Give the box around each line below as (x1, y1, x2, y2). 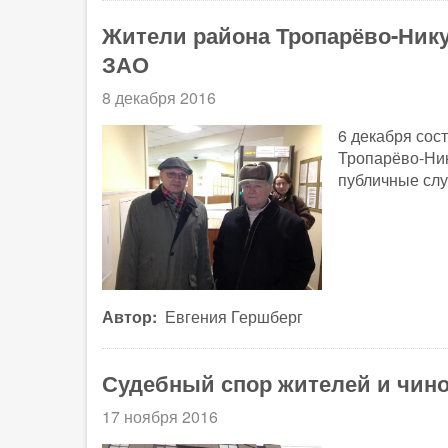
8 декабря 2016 (102, 86, 216, 110)
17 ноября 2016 (102, 404, 218, 428)
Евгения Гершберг (165, 305, 303, 329)
